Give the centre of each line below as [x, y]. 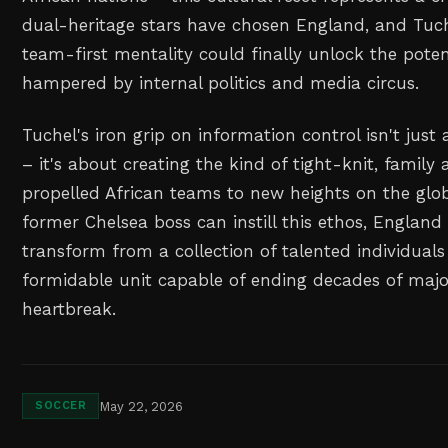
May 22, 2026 [141, 406]
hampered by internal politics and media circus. [221, 82]
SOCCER [61, 406]
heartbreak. [69, 309]
